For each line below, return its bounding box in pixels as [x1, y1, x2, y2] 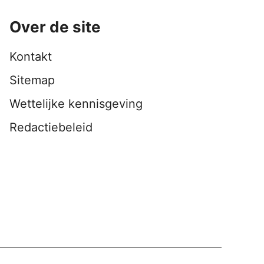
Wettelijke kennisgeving [9, 97, 143, 111]
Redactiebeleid [9, 120, 93, 135]
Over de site [9, 18, 101, 37]
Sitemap [9, 73, 55, 88]
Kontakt [9, 49, 52, 64]
